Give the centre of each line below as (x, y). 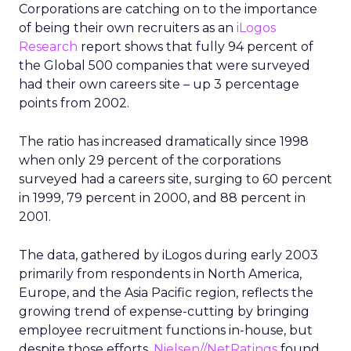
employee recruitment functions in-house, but (166, 330)
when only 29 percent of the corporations (150, 160)
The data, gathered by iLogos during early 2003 (168, 255)
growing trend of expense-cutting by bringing (164, 311)
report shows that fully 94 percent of (195, 47)
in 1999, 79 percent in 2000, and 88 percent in (162, 198)
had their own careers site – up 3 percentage (159, 84)
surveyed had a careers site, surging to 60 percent (175, 179)
